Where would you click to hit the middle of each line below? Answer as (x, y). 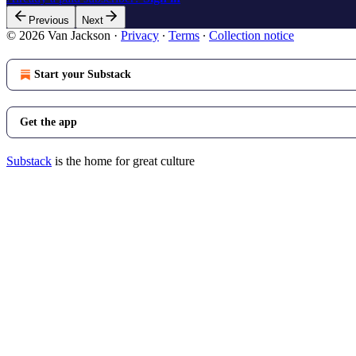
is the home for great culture (123, 161)
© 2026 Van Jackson (58, 35)
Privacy (140, 35)
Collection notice (252, 35)
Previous (49, 20)
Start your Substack (83, 74)
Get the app (48, 122)
